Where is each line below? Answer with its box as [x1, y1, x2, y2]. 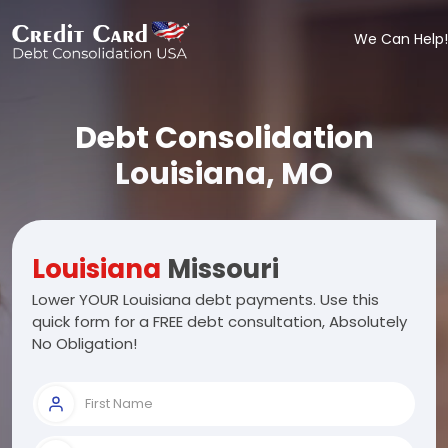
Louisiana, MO [115, 153, 333, 195]
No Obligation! [32, 333, 137, 354]
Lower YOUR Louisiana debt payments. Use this [32, 289, 379, 310]
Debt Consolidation [74, 117, 374, 159]
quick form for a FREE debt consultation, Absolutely [32, 311, 407, 332]
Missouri [161, 251, 279, 287]
